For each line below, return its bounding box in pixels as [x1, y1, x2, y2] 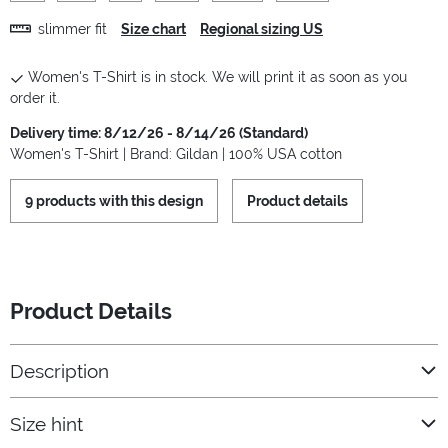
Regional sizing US [200, 20, 323, 37]
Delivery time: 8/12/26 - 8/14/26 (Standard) [10, 125, 308, 142]
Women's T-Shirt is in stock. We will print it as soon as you [28, 69, 407, 86]
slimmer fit [38, 20, 107, 37]
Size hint [10, 412, 83, 436]
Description [10, 359, 109, 383]
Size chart [121, 20, 186, 37]
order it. [10, 90, 60, 107]
